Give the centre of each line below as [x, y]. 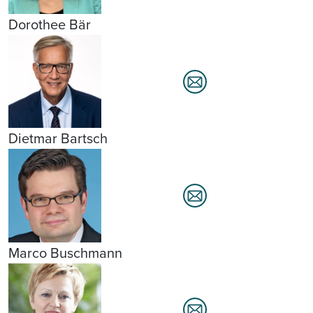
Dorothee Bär [50, 24]
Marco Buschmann [65, 252]
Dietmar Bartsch [58, 138]
